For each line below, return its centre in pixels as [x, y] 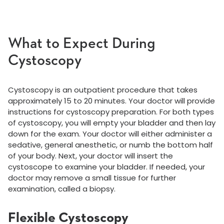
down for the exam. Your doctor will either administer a [110, 134]
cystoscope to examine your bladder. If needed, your [106, 167]
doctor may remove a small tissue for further [92, 178]
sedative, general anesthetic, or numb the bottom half [110, 145]
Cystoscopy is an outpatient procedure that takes [103, 90]
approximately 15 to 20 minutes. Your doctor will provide [111, 101]
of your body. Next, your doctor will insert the [90, 156]
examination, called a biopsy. [62, 189]
